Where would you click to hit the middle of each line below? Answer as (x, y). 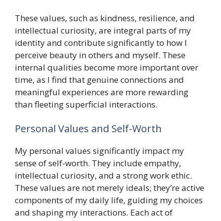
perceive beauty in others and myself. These (100, 55)
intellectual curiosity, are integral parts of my (103, 30)
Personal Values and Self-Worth (88, 129)
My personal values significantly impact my (99, 151)
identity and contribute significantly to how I (101, 42)
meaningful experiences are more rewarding (102, 92)
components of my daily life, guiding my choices (109, 200)
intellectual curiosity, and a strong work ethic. (103, 175)
